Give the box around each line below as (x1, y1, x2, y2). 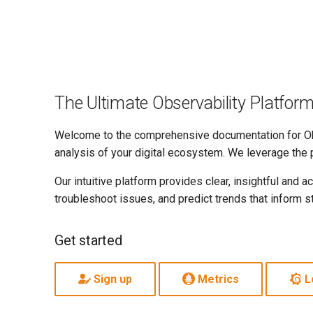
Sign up (91, 272, 132, 286)
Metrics (195, 272, 239, 286)
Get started (54, 232, 122, 249)
